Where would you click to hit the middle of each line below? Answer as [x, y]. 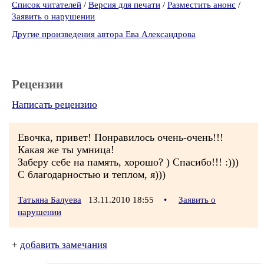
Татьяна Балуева [49, 200]
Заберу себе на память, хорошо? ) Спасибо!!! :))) [128, 162]
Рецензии [37, 84]
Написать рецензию [55, 105]
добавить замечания [64, 245]
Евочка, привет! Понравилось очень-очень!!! [121, 137]
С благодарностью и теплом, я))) [92, 174]
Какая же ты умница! [66, 150]
